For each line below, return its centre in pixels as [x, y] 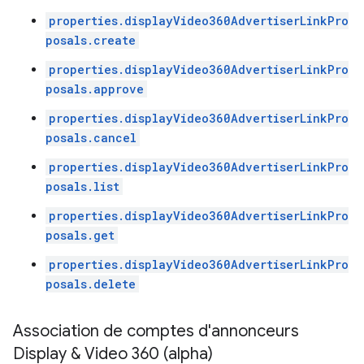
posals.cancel [91, 138]
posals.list [82, 186]
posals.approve [95, 89]
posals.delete [91, 284]
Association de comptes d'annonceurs [156, 331]
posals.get [80, 235]
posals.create [91, 40]
